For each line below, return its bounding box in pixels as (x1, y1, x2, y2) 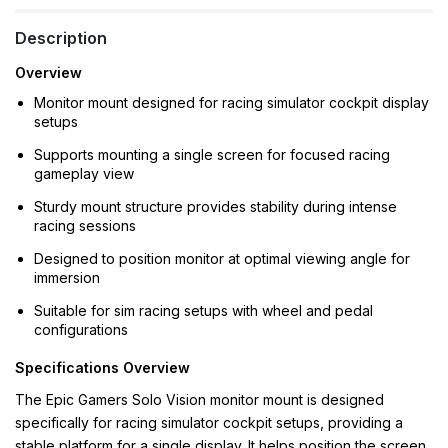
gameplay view (34, 165, 134, 182)
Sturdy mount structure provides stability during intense (34, 198, 397, 215)
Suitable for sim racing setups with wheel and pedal (34, 302, 373, 319)
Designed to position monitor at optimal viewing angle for (34, 250, 410, 267)
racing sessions (34, 217, 136, 234)
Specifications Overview (15, 359, 190, 376)
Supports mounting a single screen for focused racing (34, 146, 390, 163)
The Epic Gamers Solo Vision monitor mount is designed (15, 391, 384, 408)
